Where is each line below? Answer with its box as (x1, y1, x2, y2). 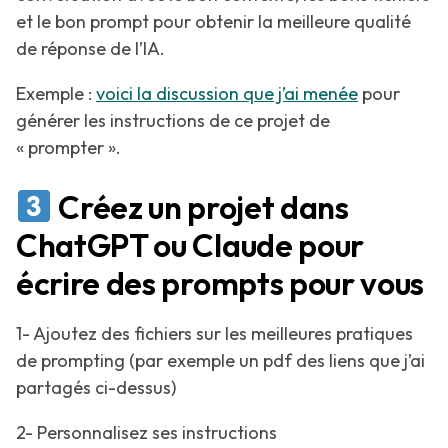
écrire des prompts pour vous (16, 263, 425, 304)
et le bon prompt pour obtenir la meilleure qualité (16, 10, 411, 34)
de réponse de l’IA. (16, 37, 165, 61)
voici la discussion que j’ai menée (96, 82, 358, 106)
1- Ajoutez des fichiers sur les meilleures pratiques (16, 322, 413, 346)
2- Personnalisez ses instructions (16, 421, 277, 445)
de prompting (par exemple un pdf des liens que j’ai (16, 349, 425, 373)
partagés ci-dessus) (16, 376, 176, 400)
